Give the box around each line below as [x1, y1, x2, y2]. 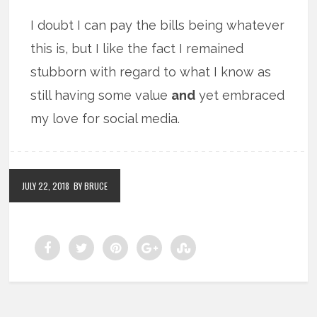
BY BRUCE [74, 179, 108, 192]
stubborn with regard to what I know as [30, 64, 272, 79]
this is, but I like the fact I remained [30, 40, 244, 56]
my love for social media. [30, 110, 180, 126]
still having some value [30, 87, 172, 103]
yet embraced [195, 87, 285, 103]
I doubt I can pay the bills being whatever [30, 17, 285, 33]
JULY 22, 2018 [22, 179, 70, 192]
